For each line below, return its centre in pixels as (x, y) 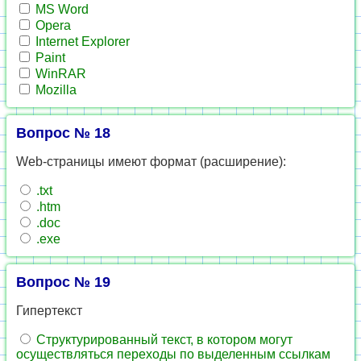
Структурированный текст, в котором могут (163, 340)
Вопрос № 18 (63, 133)
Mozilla (54, 90)
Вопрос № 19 (63, 282)
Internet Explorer (81, 41)
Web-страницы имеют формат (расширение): (151, 162)
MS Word (60, 9)
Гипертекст (49, 311)
